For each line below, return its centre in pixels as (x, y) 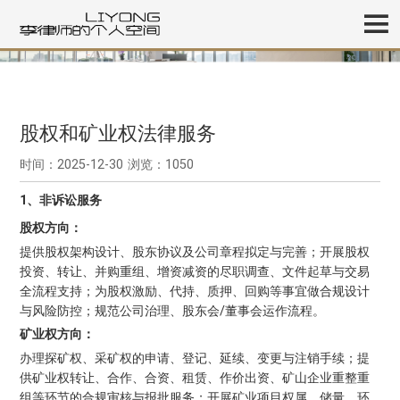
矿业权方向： (58, 334)
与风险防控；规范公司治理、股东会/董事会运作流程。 (173, 310)
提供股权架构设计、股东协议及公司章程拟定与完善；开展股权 (195, 251)
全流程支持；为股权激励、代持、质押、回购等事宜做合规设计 (195, 291)
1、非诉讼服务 (61, 200)
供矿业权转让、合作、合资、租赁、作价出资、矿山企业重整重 (195, 377)
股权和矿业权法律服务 (118, 133)
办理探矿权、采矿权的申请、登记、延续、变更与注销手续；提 (195, 358)
